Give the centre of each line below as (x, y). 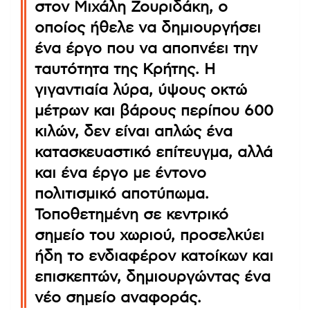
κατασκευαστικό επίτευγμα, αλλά (154, 152)
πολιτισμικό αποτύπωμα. (122, 193)
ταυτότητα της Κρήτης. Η (125, 69)
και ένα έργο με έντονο (120, 173)
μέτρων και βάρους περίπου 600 (154, 110)
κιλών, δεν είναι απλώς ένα (134, 131)
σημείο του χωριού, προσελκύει (149, 235)
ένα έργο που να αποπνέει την (146, 48)
